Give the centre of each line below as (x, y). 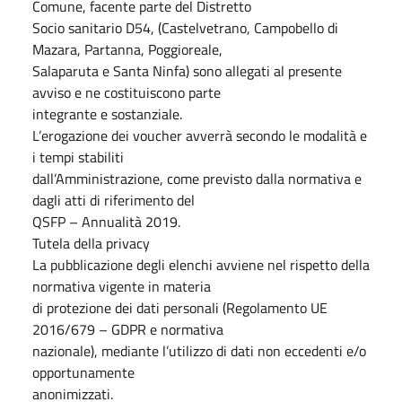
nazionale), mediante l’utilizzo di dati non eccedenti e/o (199, 351)
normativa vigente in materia (122, 286)
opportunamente (83, 372)
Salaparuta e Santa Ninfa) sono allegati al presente (187, 71)
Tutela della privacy (91, 243)
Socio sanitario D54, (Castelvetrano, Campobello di (185, 28)
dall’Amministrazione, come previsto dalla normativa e (197, 179)
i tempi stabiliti (78, 157)
